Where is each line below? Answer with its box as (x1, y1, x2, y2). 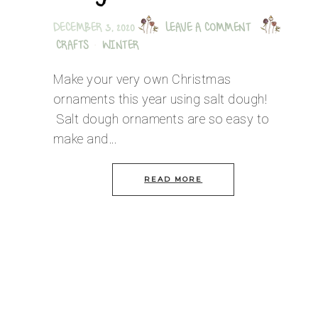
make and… (53, 131, 117, 146)
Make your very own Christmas (53, 71, 231, 87)
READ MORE (144, 174, 203, 184)
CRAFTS (55, 37, 89, 55)
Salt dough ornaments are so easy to (53, 111, 270, 126)
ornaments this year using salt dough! (53, 91, 267, 106)
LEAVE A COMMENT (165, 19, 251, 38)
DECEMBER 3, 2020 (53, 19, 135, 38)
